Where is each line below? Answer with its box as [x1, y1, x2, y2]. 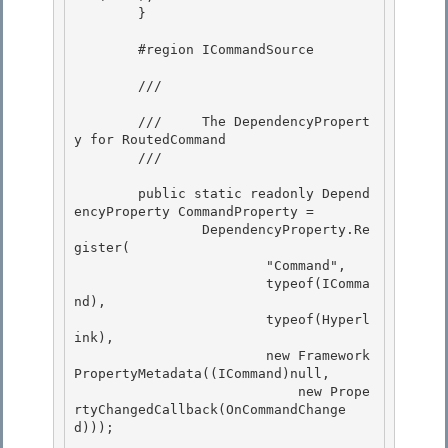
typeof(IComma [74, 276, 266, 292]
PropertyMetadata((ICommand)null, [74, 366, 338, 382]
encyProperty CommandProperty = [74, 204, 322, 220]
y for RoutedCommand [74, 132, 226, 148]
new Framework [74, 348, 266, 364]
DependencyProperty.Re [74, 222, 202, 238]
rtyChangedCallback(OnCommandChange [74, 402, 346, 418]
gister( [74, 240, 130, 256]
